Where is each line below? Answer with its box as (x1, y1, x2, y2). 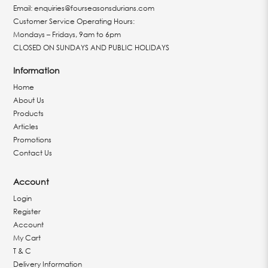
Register (13, 206, 41, 217)
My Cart (13, 233, 41, 243)
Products (13, 108, 44, 118)
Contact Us (13, 148, 53, 158)
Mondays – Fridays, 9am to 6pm (13, 29, 121, 39)
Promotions (13, 135, 52, 145)
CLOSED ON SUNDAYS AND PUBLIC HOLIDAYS (13, 42, 170, 53)
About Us (13, 95, 45, 105)
